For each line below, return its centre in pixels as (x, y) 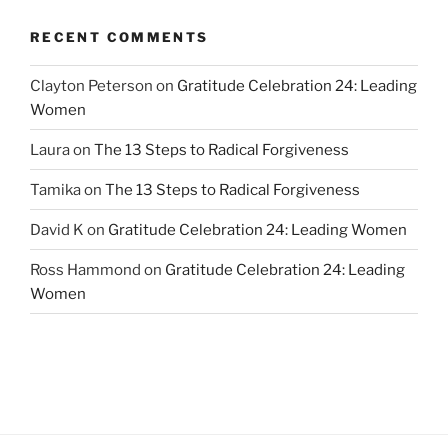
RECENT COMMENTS (119, 36)
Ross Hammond (85, 269)
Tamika (55, 189)
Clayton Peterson (91, 85)
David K (57, 229)
